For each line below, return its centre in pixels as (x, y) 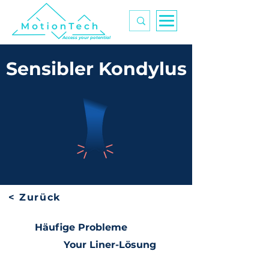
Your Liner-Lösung (110, 245)
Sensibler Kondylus (96, 69)
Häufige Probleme (81, 227)
